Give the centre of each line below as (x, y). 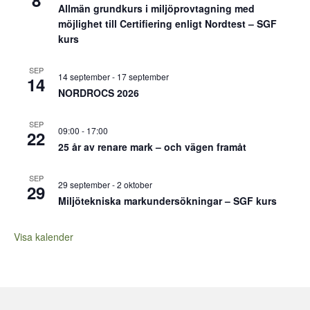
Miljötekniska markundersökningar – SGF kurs (167, 201)
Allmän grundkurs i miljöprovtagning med (156, 8)
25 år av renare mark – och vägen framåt (152, 147)
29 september (84, 184)
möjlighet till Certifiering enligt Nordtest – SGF (167, 24)
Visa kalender (44, 237)
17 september (143, 76)
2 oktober (135, 184)
